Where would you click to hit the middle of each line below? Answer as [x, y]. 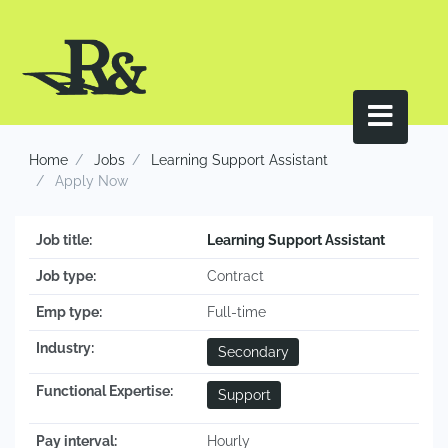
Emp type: [69, 312]
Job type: [66, 276]
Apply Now [89, 180]
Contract [235, 276]
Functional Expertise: [104, 391]
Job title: [64, 240]
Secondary [253, 352]
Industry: [65, 348]
